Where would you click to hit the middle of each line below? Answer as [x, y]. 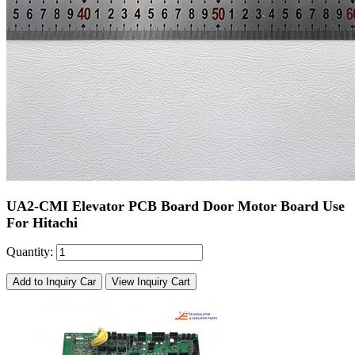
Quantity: [31, 251]
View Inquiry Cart [151, 281]
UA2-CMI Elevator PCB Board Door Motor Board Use [176, 206]
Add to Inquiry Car [54, 281]
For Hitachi [42, 222]
